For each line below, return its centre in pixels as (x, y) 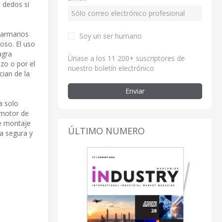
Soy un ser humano (111, 36)
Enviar (135, 91)
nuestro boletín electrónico (111, 68)
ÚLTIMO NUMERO (106, 131)
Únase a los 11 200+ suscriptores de (126, 58)
